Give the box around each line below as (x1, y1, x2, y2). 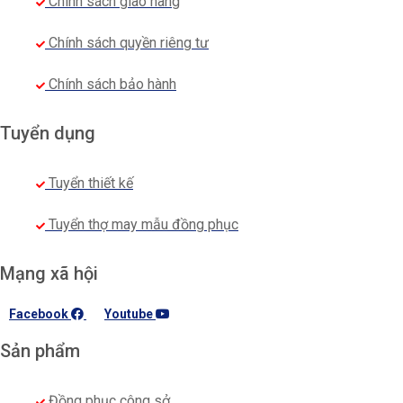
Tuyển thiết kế (49, 174, 133, 192)
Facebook (9, 306, 68, 321)
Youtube (104, 306, 153, 321)
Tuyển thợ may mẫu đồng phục (49, 215, 238, 233)
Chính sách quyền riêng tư (49, 33, 209, 51)
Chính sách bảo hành (49, 75, 176, 93)
